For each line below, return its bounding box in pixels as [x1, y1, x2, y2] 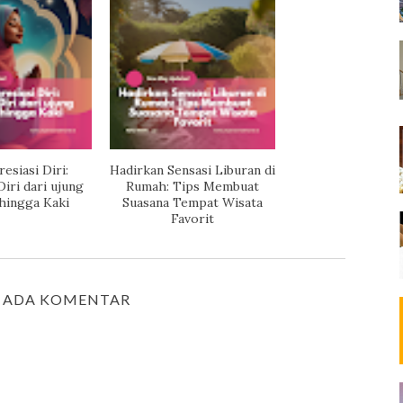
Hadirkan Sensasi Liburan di [110, 162, 275, 178]
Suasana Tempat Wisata [122, 194, 263, 210]
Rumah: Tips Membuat [126, 178, 259, 194]
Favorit [171, 210, 214, 227]
